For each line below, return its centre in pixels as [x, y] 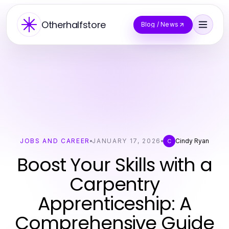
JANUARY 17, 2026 [127, 141]
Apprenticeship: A [114, 204]
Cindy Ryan [192, 141]
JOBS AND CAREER [55, 141]
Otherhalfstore [74, 25]
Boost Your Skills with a [114, 165]
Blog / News [159, 24]
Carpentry [114, 184]
